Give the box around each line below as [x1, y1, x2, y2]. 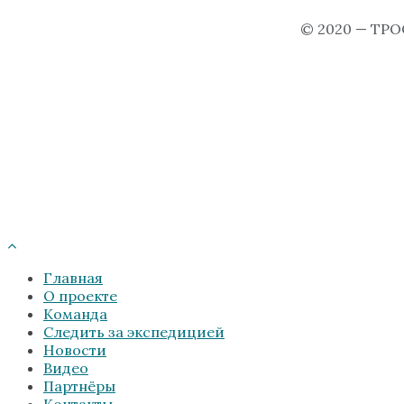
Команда [43, 304, 107, 323]
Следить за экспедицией [43, 322, 225, 341]
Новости [43, 340, 106, 359]
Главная [43, 268, 103, 287]
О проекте [43, 286, 117, 305]
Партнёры [43, 376, 115, 395]
